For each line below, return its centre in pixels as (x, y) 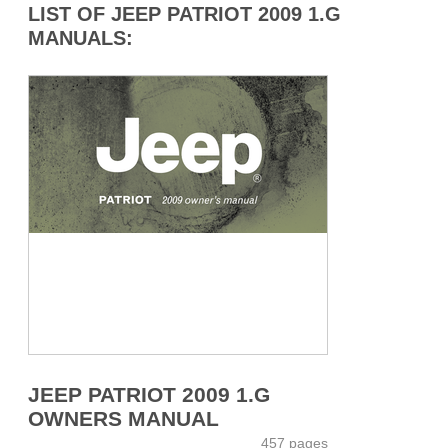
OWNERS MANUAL (123, 418)
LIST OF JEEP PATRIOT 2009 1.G (184, 14)
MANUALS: (80, 38)
